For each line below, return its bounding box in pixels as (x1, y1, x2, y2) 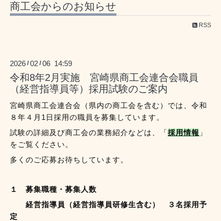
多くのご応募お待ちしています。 (10, 155, 128, 164)
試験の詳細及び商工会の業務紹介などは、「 (10, 128, 168, 137)
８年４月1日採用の (10, 112, 77, 121)
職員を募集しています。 (77, 112, 164, 121)
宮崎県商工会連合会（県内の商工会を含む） (10, 101, 168, 110)
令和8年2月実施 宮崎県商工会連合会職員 (10, 72, 198, 83)
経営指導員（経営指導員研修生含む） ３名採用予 (26, 200, 207, 209)
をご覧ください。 (10, 140, 73, 148)
